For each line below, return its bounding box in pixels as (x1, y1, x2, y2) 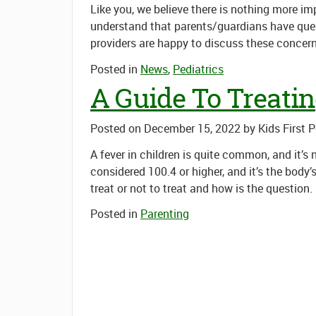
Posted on (90, 120, 141, 136)
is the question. (233, 180, 312, 196)
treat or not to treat (90, 180, 190, 196)
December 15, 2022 (144, 120, 241, 136)
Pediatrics (173, 61, 224, 77)
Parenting (140, 206, 189, 222)
